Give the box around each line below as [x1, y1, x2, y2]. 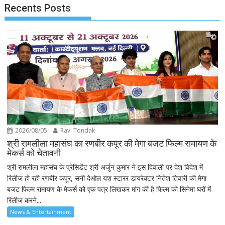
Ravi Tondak [59, 126, 95, 135]
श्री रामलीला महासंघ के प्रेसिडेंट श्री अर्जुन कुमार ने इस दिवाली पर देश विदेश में [7, 162, 203, 172]
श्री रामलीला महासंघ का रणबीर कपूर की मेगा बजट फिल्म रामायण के [7, 138, 217, 149]
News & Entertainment [10, 208, 72, 216]
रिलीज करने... [7, 195, 42, 205]
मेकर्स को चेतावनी [7, 148, 61, 159]
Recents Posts [5, 2, 71, 14]
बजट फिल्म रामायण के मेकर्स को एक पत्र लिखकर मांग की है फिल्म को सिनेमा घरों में [7, 184, 211, 194]
